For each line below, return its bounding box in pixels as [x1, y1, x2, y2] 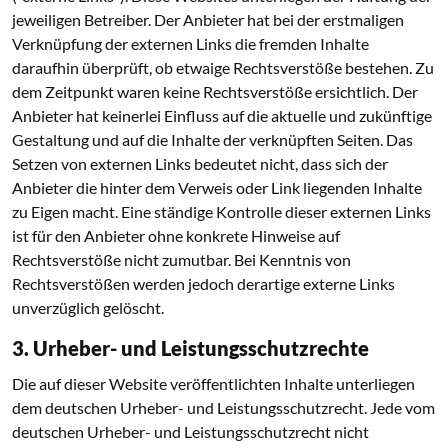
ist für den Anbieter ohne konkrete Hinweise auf [12, 226, 340, 245]
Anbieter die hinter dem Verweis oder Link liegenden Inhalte [12, 178, 422, 197]
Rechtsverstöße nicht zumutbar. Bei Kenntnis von [12, 250, 351, 269]
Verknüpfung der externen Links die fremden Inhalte [12, 34, 369, 53]
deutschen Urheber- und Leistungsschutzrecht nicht [12, 422, 369, 441]
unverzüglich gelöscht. [12, 298, 164, 317]
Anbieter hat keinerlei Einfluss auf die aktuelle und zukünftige [12, 106, 432, 125]
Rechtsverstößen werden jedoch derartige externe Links [12, 274, 395, 293]
